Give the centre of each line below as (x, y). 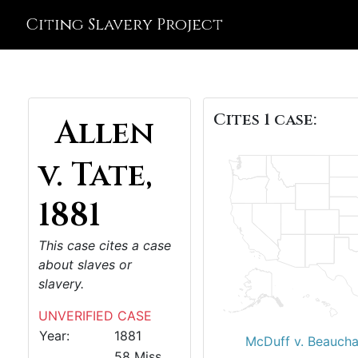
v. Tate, (95, 176)
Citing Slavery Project (124, 24)
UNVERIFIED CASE (95, 316)
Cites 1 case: (265, 119)
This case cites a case (105, 245)
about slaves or (85, 265)
